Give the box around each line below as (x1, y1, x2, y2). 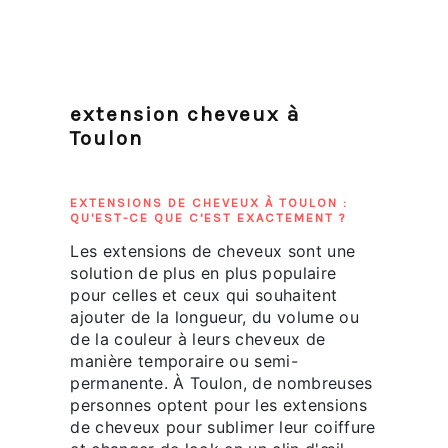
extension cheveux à (70, 102, 301, 127)
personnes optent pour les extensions (70, 395, 367, 416)
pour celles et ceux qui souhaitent (70, 285, 338, 306)
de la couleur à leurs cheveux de (70, 329, 326, 350)
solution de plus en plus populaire (70, 263, 337, 284)
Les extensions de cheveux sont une (70, 241, 356, 262)
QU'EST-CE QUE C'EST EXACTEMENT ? (70, 210, 348, 226)
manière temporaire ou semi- (70, 351, 298, 372)
